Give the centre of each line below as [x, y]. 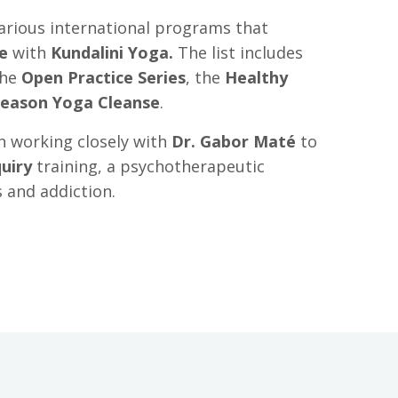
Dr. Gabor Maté [234, 142]
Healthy [257, 78]
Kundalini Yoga [110, 53]
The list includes [239, 53]
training [68, 167]
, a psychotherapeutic [182, 167]
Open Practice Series [104, 78]
